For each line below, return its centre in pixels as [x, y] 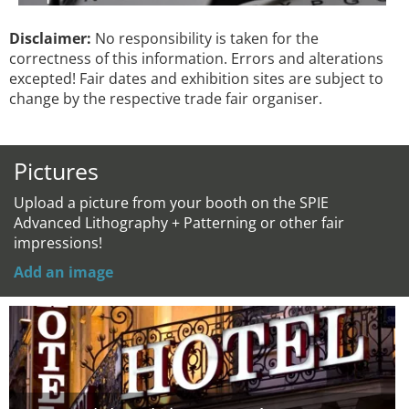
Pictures [56, 171]
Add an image [63, 272]
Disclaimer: [50, 38]
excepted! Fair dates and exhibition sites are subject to [196, 79]
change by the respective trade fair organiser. [166, 99]
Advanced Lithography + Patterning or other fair [179, 223]
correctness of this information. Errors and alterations [196, 58]
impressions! [58, 243]
